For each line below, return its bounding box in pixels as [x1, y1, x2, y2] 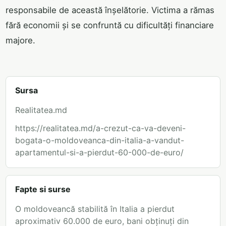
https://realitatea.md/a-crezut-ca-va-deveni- [15, 123, 186, 134]
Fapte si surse [15, 184, 71, 195]
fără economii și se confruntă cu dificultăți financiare [6, 20, 214, 31]
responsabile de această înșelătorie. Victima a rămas [6, 5, 214, 16]
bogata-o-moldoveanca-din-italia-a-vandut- [15, 135, 184, 146]
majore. [6, 35, 35, 46]
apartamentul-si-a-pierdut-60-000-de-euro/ [15, 147, 184, 158]
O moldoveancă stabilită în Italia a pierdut [15, 204, 175, 214]
